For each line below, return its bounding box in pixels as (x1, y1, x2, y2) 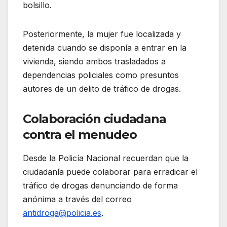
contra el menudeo (23, 127, 137, 142)
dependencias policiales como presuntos (23, 70, 179, 81)
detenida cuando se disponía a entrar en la (23, 43, 186, 53)
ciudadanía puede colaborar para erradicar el (23, 167, 198, 177)
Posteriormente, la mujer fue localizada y (23, 29, 181, 40)
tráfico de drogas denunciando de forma (23, 180, 178, 191)
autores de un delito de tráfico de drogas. (23, 84, 181, 94)
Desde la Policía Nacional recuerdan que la (23, 153, 188, 164)
